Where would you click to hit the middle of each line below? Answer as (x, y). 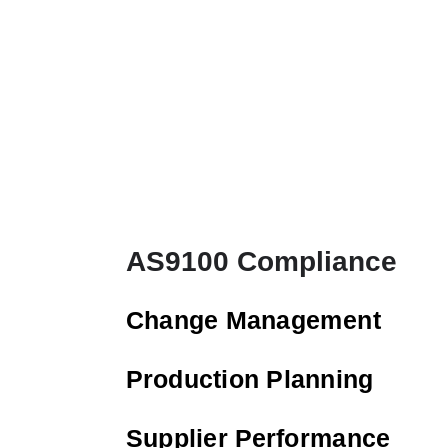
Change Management (254, 320)
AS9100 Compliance (262, 261)
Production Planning (250, 379)
